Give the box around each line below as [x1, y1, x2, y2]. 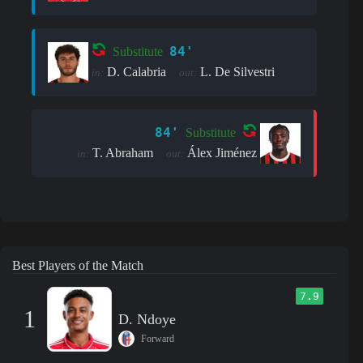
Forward [141, 332, 174, 344]
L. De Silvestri [200, 64, 275, 79]
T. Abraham [92, 145, 154, 160]
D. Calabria [107, 64, 166, 79]
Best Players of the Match [12, 258, 143, 272]
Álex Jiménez [187, 145, 258, 160]
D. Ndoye [118, 311, 176, 328]
